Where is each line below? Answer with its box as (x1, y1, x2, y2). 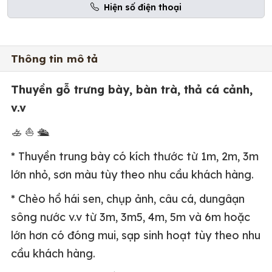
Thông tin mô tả (11, 52, 98, 65)
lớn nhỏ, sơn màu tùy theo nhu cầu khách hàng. (11, 167, 254, 182)
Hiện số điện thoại (104, 1, 182, 13)
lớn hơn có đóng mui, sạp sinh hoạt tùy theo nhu (11, 228, 260, 242)
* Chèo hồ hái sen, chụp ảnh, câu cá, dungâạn (11, 191, 245, 206)
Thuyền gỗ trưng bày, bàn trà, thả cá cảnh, (11, 82, 253, 97)
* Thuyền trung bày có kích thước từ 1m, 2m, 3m (11, 149, 259, 163)
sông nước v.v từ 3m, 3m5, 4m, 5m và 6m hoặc (11, 209, 250, 224)
